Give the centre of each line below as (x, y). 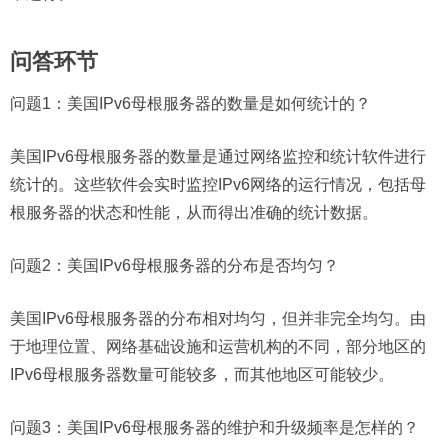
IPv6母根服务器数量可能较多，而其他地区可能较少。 (202, 375)
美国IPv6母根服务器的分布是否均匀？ (203, 266)
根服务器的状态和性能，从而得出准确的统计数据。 (194, 213)
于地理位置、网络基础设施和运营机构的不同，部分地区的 (218, 347)
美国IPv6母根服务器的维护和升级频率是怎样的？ (243, 428)
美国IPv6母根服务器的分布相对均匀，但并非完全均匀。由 (218, 319)
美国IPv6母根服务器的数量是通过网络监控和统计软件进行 (218, 157)
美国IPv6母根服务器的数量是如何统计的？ (219, 104)
